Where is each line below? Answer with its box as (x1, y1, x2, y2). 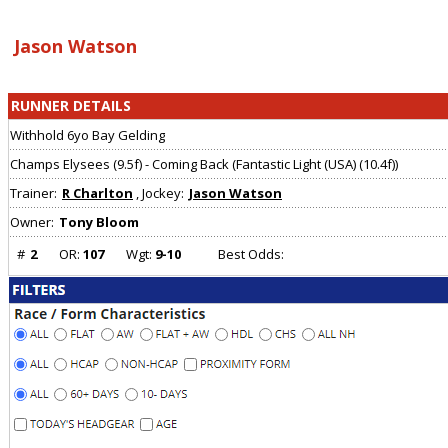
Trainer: (10, 184, 57, 203)
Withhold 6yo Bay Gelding (10, 126, 165, 145)
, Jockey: (136, 184, 184, 203)
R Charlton (62, 184, 133, 203)
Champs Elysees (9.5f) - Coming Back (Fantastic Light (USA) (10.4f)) (10, 155, 398, 174)
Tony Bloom (59, 213, 139, 232)
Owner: (10, 213, 54, 232)
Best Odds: (218, 245, 284, 264)
